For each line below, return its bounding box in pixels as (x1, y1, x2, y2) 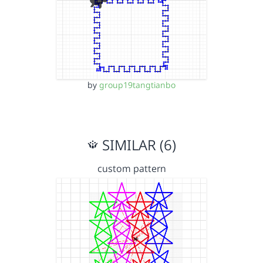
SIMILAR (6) (99, 134, 176, 154)
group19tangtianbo (99, 79, 176, 90)
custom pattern (97, 161, 166, 175)
